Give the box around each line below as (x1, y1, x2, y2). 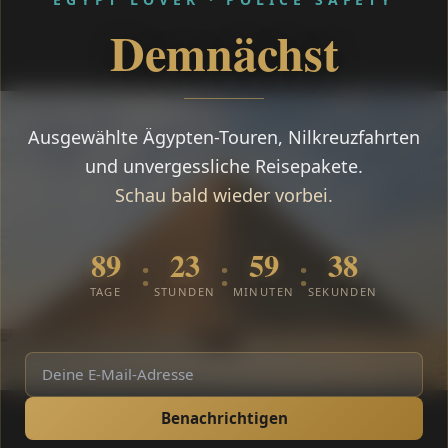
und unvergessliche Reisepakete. (85, 153, 363, 178)
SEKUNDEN (307, 283, 378, 299)
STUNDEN (153, 283, 216, 299)
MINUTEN (232, 283, 295, 299)
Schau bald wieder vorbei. (115, 182, 333, 207)
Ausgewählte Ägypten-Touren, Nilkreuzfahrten (28, 124, 420, 149)
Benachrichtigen (160, 407, 288, 428)
